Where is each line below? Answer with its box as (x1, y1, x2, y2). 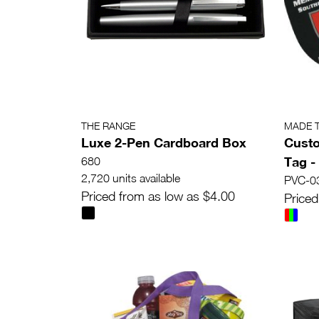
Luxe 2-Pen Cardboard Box (81, 135, 246, 151)
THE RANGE (81, 120, 135, 132)
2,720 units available (81, 172, 180, 185)
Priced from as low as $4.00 (81, 189, 235, 204)
